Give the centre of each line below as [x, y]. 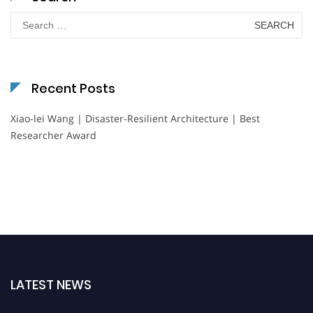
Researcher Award [53, 135]
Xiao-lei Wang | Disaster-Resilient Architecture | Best [135, 118]
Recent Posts [73, 88]
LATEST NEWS [51, 284]
